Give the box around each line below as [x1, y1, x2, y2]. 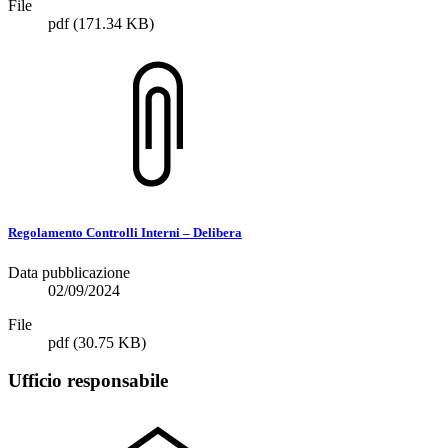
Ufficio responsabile [8, 370, 168, 392]
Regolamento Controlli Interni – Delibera [8, 225, 242, 241]
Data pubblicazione [8, 263, 130, 281]
